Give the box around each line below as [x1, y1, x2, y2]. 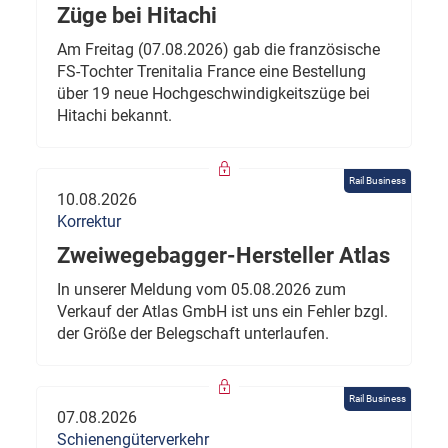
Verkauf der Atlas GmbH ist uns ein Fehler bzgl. [57, 302, 388, 322]
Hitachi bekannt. [57, 106, 172, 126]
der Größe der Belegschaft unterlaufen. [57, 324, 329, 344]
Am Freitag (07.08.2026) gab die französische [57, 40, 380, 60]
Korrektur [57, 212, 121, 232]
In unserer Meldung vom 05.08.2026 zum [57, 280, 346, 300]
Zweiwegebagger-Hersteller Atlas [57, 243, 390, 269]
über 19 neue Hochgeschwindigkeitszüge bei [57, 84, 370, 104]
